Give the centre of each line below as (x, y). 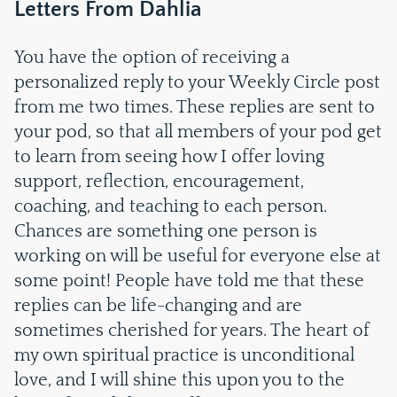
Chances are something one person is (166, 231)
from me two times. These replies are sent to (195, 107)
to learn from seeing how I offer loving (169, 157)
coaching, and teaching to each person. (171, 206)
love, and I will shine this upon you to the (179, 380)
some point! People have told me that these (189, 281)
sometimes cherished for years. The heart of (192, 331)
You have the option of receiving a (152, 58)
